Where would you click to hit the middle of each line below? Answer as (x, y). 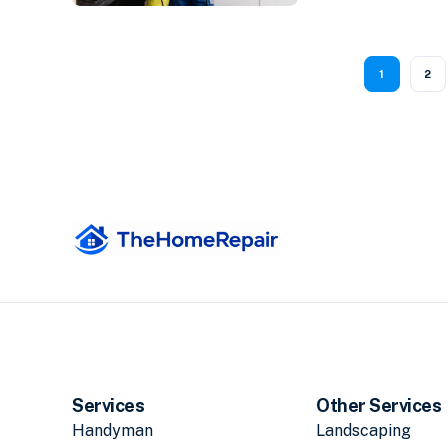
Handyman (112, 431)
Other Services (379, 406)
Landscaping (363, 431)
